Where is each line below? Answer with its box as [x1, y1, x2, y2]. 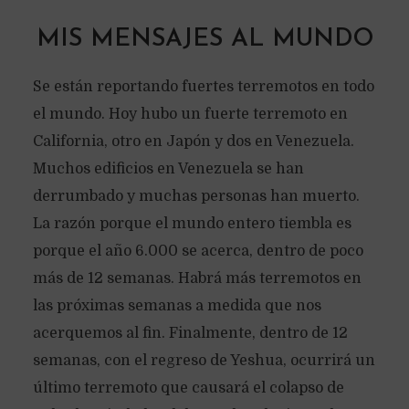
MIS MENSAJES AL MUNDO [36, 27, 373, 52]
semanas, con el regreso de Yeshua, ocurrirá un [32, 352, 375, 369]
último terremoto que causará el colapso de [32, 380, 344, 396]
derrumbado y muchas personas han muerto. [32, 188, 360, 204]
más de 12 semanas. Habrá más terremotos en [32, 270, 362, 287]
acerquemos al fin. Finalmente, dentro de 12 [32, 325, 348, 341]
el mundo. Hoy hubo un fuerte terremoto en [32, 106, 348, 122]
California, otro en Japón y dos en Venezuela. [32, 133, 354, 150]
